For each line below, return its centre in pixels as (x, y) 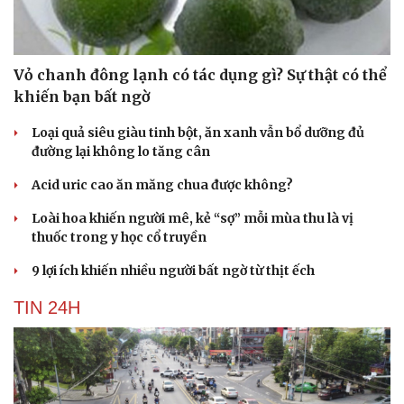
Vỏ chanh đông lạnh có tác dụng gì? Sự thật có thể (200, 75)
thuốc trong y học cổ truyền (119, 238)
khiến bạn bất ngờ (82, 97)
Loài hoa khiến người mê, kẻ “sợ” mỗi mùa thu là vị (193, 219)
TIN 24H (47, 308)
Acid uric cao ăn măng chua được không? (162, 185)
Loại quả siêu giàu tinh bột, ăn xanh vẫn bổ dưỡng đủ (198, 133)
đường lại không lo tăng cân (121, 152)
